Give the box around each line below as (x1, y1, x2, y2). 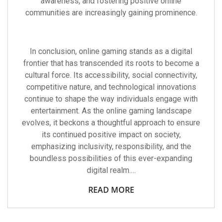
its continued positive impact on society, (41, 130, 181, 139)
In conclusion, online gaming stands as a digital (30, 47, 192, 56)
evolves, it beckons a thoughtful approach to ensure (22, 118, 200, 127)
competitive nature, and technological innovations (26, 82, 196, 92)
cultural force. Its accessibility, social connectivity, (25, 70, 197, 80)
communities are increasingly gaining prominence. (25, 8, 197, 17)
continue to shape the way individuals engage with (24, 94, 198, 104)
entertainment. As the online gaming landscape (30, 106, 192, 115)
